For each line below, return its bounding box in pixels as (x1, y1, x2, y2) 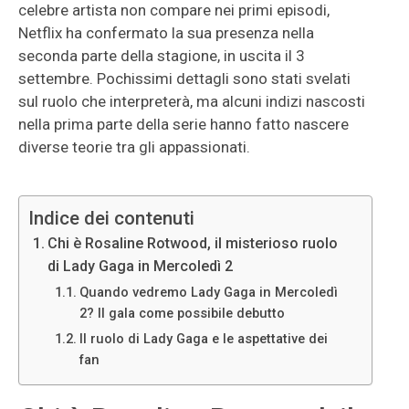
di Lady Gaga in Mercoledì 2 (47, 257, 234, 275)
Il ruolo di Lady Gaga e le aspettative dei (79, 331, 329, 347)
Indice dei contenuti (28, 207, 194, 229)
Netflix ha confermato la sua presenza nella (18, 24, 314, 42)
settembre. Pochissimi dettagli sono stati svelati (18, 69, 351, 88)
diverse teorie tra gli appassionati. (18, 138, 250, 156)
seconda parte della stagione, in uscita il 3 (18, 47, 305, 65)
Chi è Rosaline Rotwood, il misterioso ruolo (47, 235, 339, 252)
